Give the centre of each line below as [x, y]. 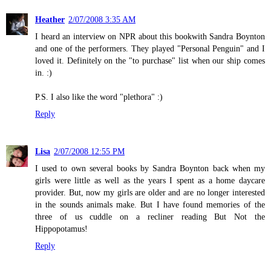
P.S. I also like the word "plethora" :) [99, 97]
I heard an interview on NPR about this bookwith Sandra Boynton [150, 37]
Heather [50, 20]
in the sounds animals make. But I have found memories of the [150, 205]
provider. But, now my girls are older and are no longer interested [150, 193]
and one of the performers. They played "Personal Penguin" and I [150, 49]
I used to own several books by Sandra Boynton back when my [150, 168]
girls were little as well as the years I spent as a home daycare [150, 181]
